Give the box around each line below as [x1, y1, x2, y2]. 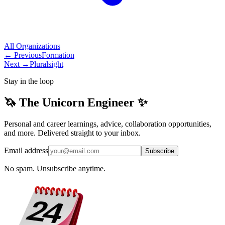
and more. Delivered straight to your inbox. [4, 128, 141, 137]
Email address [4, 146, 48, 155]
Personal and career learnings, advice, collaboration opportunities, [4, 119, 211, 128]
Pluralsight [30, 60, 63, 69]
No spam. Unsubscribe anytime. [4, 164, 105, 173]
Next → [4, 60, 30, 69]
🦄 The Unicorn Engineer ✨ [4, 95, 148, 109]
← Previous [4, 51, 42, 60]
